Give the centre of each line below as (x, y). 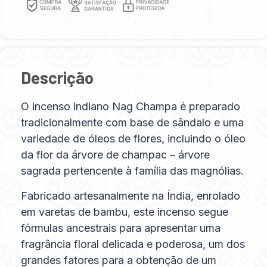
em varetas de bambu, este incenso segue (125, 212)
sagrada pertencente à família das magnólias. (132, 171)
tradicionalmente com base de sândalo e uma (132, 123)
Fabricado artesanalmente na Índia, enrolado (131, 195)
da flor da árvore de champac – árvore (115, 155)
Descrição (57, 78)
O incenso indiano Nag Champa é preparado (131, 107)
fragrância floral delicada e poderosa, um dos (133, 244)
